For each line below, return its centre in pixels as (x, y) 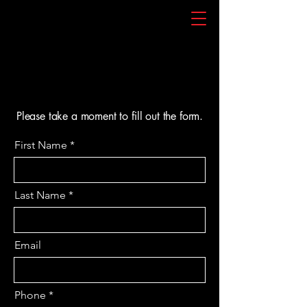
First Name (41, 145)
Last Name (40, 195)
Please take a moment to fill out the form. (110, 116)
